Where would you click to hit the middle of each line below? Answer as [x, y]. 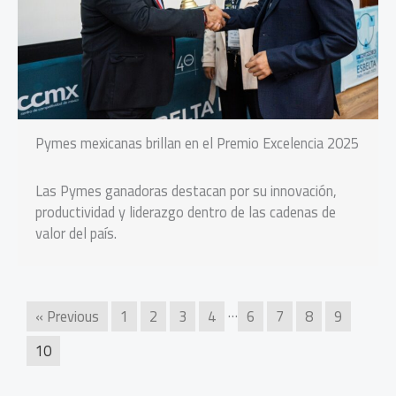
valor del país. [76, 234]
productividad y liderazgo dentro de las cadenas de [186, 213]
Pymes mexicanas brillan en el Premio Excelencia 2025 [197, 144]
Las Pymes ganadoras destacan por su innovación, [186, 191]
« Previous [67, 317]
